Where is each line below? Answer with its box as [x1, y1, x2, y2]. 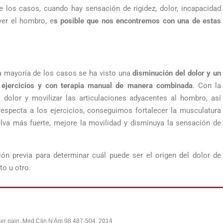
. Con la [192, 81, 222, 90]
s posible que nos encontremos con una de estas [53, 16, 222, 25]
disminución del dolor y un [132, 69, 222, 78]
